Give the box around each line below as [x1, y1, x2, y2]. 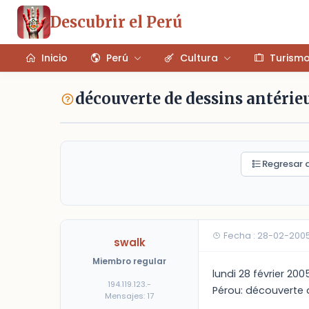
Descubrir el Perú [50, 12, 182, 32]
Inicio [41, 50, 68, 65]
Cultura [180, 50, 218, 65]
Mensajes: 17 [105, 290, 154, 301]
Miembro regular [92, 255, 166, 267]
